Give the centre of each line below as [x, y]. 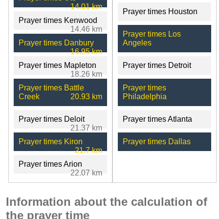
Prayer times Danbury [56, 43]
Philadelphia [144, 96]
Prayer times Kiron [51, 141]
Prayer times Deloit [52, 119]
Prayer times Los [152, 34]
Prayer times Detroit [157, 65]
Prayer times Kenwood [58, 20]
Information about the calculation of [107, 201]
